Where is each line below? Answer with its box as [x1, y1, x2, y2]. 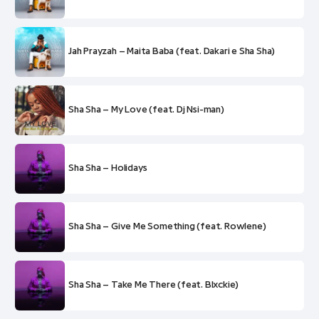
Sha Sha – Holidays [68, 163, 147, 173]
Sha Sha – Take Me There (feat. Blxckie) [68, 280, 239, 290]
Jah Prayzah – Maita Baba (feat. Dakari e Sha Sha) [68, 46, 276, 56]
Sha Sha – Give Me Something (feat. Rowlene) [68, 221, 266, 231]
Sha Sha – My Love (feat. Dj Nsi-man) [68, 105, 224, 115]
